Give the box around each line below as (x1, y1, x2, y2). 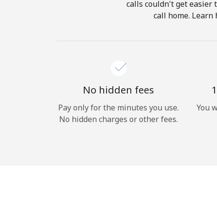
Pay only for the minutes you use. (58, 102, 179, 113)
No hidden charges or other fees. (59, 114, 178, 124)
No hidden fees (83, 83, 154, 96)
